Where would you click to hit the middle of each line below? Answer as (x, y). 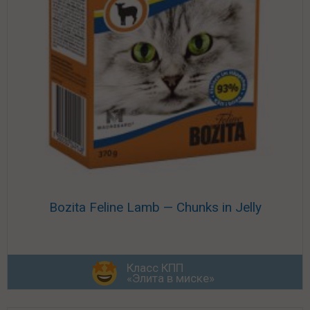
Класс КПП (155, 267)
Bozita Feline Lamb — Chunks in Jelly (155, 208)
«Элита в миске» (171, 278)
